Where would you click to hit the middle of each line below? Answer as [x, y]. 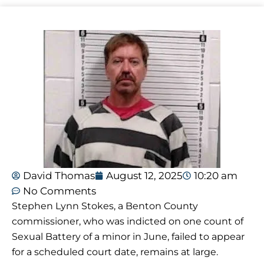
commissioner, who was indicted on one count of [128, 222]
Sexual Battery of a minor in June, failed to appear [128, 237]
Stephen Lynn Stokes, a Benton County [105, 206]
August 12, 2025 [144, 176]
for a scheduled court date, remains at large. [115, 252]
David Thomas [59, 176]
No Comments [60, 191]
